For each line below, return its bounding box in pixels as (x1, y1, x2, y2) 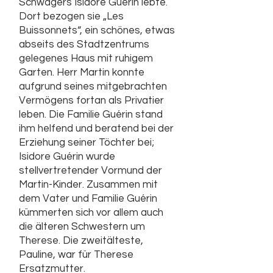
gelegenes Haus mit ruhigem (19, 53, 153, 64)
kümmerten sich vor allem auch (19, 207, 163, 218)
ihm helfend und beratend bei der (19, 123, 174, 134)
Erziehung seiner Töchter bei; (19, 137, 154, 148)
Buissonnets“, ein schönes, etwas (19, 25, 175, 36)
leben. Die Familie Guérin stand (19, 109, 163, 120)
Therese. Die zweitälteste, (19, 235, 143, 246)
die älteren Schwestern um (19, 221, 145, 232)
